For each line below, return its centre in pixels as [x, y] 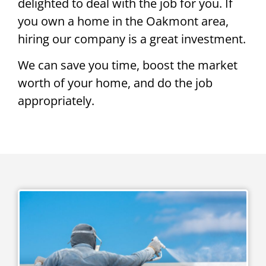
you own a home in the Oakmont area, [123, 21]
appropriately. [56, 101]
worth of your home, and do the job [115, 83]
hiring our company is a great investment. [132, 39]
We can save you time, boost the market [128, 65]
